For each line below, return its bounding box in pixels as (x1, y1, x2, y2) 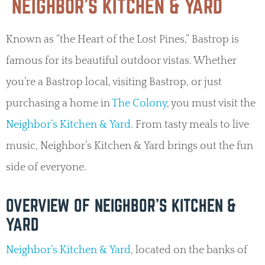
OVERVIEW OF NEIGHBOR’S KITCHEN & (6, 196, 236, 215)
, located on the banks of (131, 244, 247, 257)
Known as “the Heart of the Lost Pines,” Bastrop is (6, 34, 239, 46)
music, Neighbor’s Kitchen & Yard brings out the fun (6, 140, 253, 153)
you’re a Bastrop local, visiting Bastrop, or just (6, 76, 222, 89)
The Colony (112, 98, 167, 110)
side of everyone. (6, 161, 89, 174)
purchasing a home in (6, 98, 112, 110)
